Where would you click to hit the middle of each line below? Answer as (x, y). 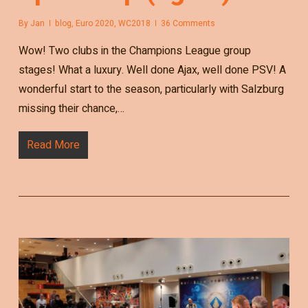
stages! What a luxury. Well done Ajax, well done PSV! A (152, 70)
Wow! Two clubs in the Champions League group (134, 51)
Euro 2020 (95, 24)
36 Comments (188, 24)
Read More (53, 145)
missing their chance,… (71, 109)
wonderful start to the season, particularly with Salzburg (151, 90)
